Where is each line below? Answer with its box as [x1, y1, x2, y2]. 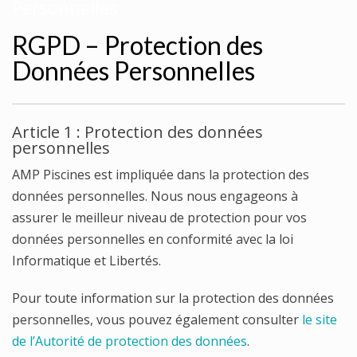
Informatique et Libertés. [12, 252, 161, 269]
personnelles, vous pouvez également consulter [12, 311, 302, 328]
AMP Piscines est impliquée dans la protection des [12, 166, 309, 183]
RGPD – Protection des [12, 29, 263, 61]
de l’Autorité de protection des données [12, 332, 247, 350]
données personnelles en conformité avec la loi [12, 230, 293, 248]
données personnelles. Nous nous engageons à [12, 187, 298, 205]
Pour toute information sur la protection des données [12, 289, 334, 307]
